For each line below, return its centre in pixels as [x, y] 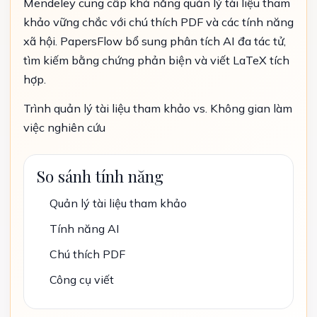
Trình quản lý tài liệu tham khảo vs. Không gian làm [158, 108]
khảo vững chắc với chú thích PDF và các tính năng [158, 22]
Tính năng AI [84, 229]
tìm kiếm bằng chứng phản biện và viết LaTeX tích [156, 60]
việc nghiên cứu [64, 127]
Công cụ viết [82, 279]
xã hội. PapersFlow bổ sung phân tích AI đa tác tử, [155, 41]
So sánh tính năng [100, 176]
